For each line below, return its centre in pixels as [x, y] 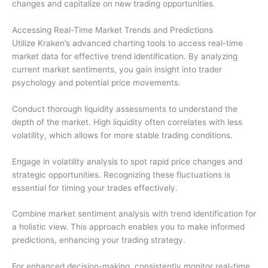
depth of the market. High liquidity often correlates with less [127, 122]
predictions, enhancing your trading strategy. [99, 240]
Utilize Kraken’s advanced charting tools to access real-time [127, 43]
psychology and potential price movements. [96, 82]
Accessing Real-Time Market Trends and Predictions [112, 30]
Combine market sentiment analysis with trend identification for [134, 214]
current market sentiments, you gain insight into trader [117, 69]
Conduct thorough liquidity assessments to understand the [125, 109]
